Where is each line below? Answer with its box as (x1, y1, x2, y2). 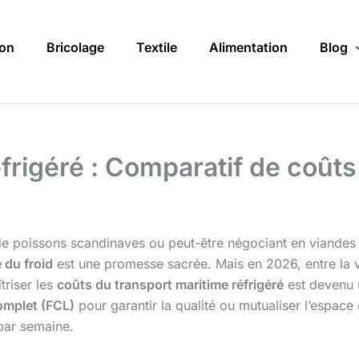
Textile (136, 39, 177, 56)
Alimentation (209, 39, 288, 56)
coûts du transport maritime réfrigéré (57, 276, 284, 293)
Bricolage (46, 39, 104, 56)
